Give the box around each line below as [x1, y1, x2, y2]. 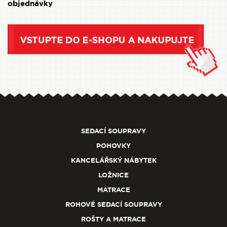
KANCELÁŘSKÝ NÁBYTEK [70, 156, 157, 165]
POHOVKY [96, 141, 131, 150]
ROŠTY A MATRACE [81, 215, 146, 224]
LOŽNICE [98, 171, 129, 180]
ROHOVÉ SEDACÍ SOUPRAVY [65, 200, 162, 209]
